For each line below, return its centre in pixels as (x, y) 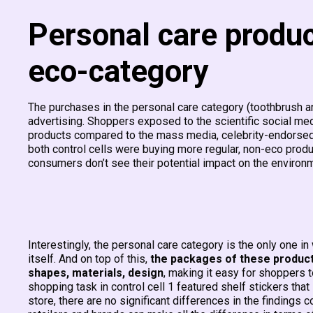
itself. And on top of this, (89, 259)
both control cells (70, 149)
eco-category (118, 71)
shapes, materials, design (96, 273)
